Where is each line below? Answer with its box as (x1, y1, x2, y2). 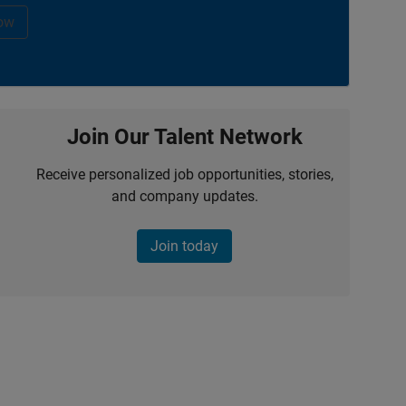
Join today (150, 237, 218, 255)
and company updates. (111, 188, 258, 205)
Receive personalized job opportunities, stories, (35, 166, 333, 183)
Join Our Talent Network (66, 124, 303, 150)
